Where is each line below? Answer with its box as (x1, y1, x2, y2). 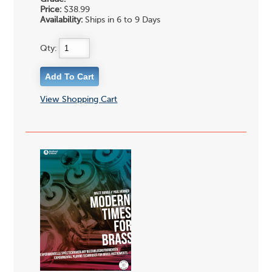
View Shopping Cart (40, 95, 118, 104)
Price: (40, 5, 62, 14)
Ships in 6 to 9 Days (83, 15, 161, 24)
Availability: (40, 15, 83, 24)
